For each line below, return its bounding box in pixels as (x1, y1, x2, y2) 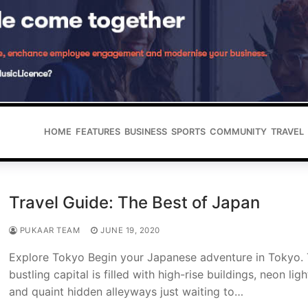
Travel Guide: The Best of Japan (8, 192, 260, 213)
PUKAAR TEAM (17, 225, 80, 236)
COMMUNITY (210, 126, 267, 137)
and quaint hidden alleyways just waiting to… (8, 285, 243, 299)
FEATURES (76, 126, 120, 137)
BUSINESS (124, 126, 167, 137)
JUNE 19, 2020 (100, 225, 160, 236)
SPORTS (171, 126, 206, 137)
